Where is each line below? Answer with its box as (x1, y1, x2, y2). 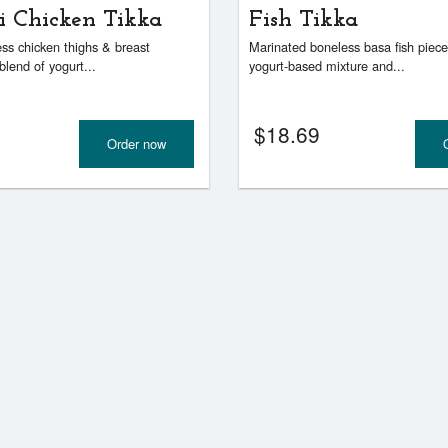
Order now (106, 134, 166, 153)
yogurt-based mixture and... (248, 56, 405, 76)
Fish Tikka (248, 8, 358, 33)
